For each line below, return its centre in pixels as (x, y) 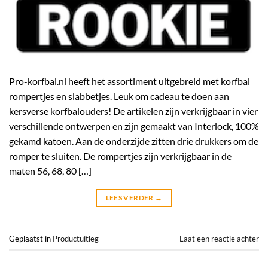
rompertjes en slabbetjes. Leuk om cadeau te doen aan (119, 96)
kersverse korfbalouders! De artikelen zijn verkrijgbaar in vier (133, 111)
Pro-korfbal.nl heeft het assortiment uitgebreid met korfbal (130, 81)
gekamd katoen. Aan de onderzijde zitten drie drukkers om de (134, 141)
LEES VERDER (130, 197)
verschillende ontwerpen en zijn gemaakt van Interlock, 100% (134, 126)
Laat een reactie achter (219, 239)
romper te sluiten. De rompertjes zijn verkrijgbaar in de (120, 156)
